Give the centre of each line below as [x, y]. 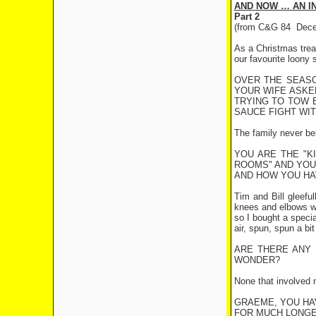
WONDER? [257, 260]
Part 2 [247, 17]
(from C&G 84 [262, 27]
